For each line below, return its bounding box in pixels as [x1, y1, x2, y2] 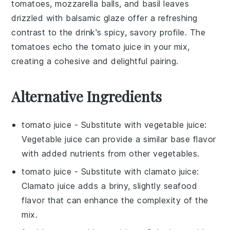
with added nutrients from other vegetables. [22, 148, 200, 159]
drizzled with [11, 13, 66, 23]
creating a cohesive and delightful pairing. [11, 56, 179, 66]
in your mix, [141, 42, 190, 52]
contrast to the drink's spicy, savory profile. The [11, 27, 206, 37]
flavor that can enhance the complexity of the [22, 195, 208, 205]
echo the [50, 42, 92, 52]
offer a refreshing [125, 13, 198, 23]
